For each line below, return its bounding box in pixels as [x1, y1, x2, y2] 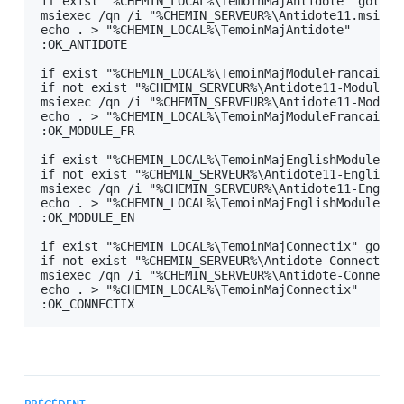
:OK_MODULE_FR [41, 123, 134, 138]
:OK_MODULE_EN [41, 209, 134, 225]
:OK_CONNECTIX [41, 296, 134, 311]
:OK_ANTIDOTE [41, 36, 127, 51]
